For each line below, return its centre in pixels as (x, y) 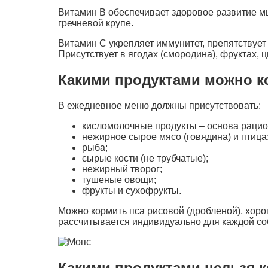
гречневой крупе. (96, 23)
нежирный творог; (122, 169)
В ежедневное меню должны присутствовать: (159, 106)
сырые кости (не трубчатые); (145, 159)
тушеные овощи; (119, 180)
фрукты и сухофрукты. (132, 191)
